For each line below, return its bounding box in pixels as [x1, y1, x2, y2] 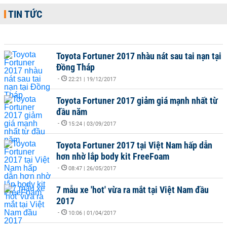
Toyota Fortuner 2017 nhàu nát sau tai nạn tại [56, 51, 221, 61]
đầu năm [56, 106, 87, 117]
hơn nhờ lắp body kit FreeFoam [56, 151, 169, 162]
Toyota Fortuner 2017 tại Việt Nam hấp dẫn [56, 140, 212, 150]
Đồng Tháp [56, 62, 95, 72]
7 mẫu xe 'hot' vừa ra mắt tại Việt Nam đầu [56, 184, 209, 195]
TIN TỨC [8, 8, 42, 20]
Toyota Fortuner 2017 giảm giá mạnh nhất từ [56, 95, 218, 106]
